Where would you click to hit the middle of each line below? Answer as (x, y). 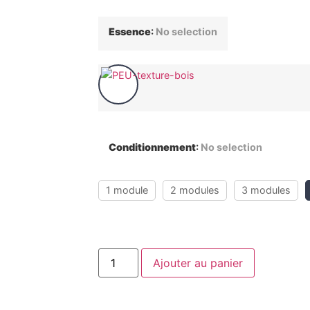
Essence (130, 32)
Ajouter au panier (198, 263)
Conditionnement (152, 147)
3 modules (266, 190)
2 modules (195, 190)
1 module (127, 190)
